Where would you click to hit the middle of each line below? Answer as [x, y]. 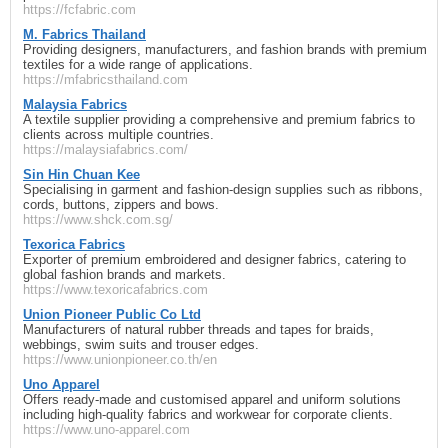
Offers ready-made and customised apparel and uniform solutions [212, 399]
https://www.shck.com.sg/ [98, 219]
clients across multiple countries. [118, 134]
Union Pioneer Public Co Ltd [112, 314]
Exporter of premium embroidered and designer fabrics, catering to [214, 259]
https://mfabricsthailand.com [105, 79]
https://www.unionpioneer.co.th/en [120, 359]
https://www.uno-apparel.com [106, 429]
